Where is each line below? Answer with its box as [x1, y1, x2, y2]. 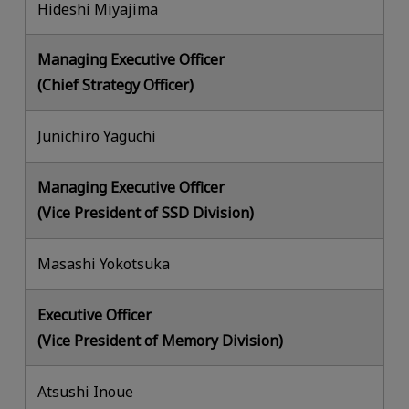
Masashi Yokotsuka [37, 254, 171, 275]
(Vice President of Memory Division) [37, 330, 284, 351]
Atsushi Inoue [37, 381, 134, 402]
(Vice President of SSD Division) [37, 203, 255, 224]
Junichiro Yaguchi [37, 126, 157, 147]
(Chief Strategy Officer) [37, 75, 194, 96]
